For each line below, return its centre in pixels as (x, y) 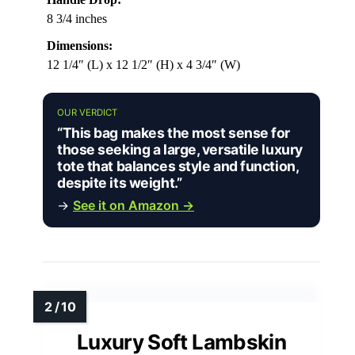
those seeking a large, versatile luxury (180, 150)
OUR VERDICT (87, 113)
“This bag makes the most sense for (174, 133)
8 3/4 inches (77, 19)
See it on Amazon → (134, 206)
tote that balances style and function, (178, 166)
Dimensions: (80, 46)
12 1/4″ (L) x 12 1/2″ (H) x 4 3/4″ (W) (143, 65)
